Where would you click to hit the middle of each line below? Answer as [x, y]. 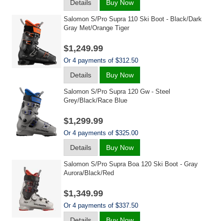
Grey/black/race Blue [95, 100]
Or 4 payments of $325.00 [101, 133]
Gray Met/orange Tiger [96, 28]
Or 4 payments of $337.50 [101, 205]
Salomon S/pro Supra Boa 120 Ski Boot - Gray [131, 164]
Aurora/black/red [89, 173]
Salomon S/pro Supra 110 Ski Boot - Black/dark [133, 19]
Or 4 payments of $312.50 [101, 60]
